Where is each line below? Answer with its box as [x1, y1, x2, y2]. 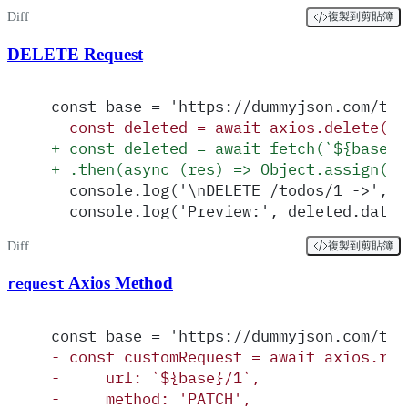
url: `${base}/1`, [60, 366, 260, 388]
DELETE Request [7, 44, 143, 64]
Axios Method [65, 273, 173, 292]
